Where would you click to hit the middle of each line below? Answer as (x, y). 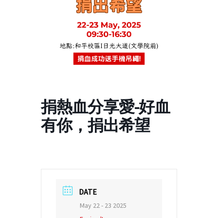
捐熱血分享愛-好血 (105, 107)
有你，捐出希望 (95, 125)
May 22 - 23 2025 (103, 205)
